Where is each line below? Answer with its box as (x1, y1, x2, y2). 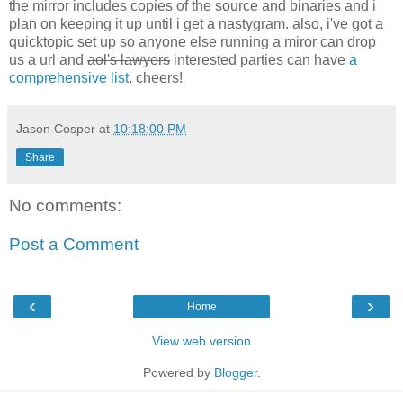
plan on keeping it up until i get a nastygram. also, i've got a (9, 15, 383, 31)
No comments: (9, 195, 121, 215)
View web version (152, 333, 251, 348)
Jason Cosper (16, 121, 95, 136)
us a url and (9, 51, 87, 67)
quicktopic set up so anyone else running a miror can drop (9, 33, 376, 49)
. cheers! (129, 69, 183, 85)
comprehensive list (9, 69, 129, 85)
